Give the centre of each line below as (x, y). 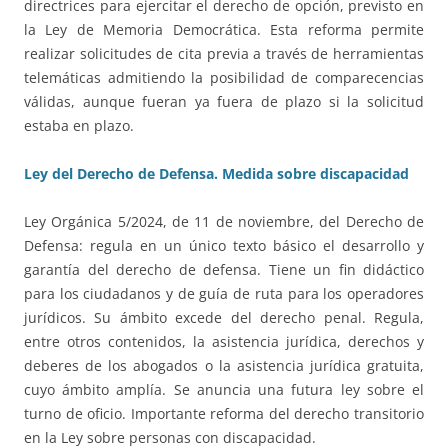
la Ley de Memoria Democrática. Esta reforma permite (224, 30)
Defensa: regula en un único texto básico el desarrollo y (224, 246)
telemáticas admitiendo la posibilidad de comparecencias (224, 78)
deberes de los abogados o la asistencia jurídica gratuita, (224, 366)
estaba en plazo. (79, 126)
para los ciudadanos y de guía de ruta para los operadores (224, 294)
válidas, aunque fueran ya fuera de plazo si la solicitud (224, 102)
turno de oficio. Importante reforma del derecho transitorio (224, 414)
